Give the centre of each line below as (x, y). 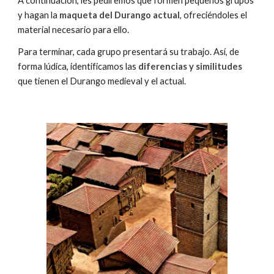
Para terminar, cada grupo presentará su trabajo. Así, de (129, 52)
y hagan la (39, 15)
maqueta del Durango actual (120, 15)
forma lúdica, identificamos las (78, 66)
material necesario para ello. (75, 30)
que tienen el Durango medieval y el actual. (102, 81)
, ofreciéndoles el (214, 15)
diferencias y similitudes (191, 66)
